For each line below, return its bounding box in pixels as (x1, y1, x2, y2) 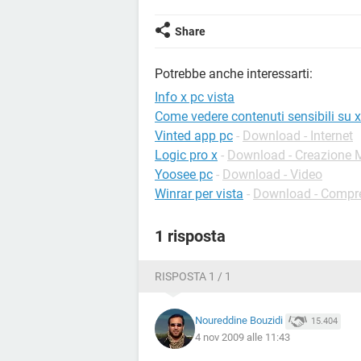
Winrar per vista (155, 186, 243, 201)
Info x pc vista (155, 89, 234, 105)
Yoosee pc (155, 167, 213, 182)
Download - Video (222, 167, 322, 182)
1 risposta (155, 226, 226, 246)
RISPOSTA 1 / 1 (155, 270, 231, 283)
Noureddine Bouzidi (195, 314, 283, 327)
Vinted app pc (155, 128, 233, 143)
